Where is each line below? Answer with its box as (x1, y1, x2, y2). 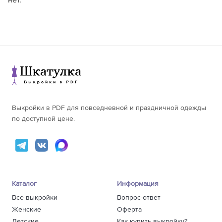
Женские (12, 206, 41, 213)
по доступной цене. (12, 115, 75, 123)
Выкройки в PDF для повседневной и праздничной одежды (12, 105, 206, 112)
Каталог (12, 180, 37, 187)
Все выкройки (12, 194, 57, 201)
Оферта (117, 206, 142, 213)
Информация (117, 180, 159, 187)
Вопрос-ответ (117, 194, 161, 201)
